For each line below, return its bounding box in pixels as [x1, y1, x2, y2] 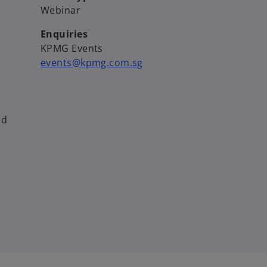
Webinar [41, 3, 81, 17]
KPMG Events [41, 41, 103, 55]
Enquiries [41, 27, 88, 41]
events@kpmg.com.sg [41, 55, 143, 69]
